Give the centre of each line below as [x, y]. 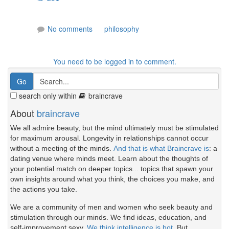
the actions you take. [44, 189]
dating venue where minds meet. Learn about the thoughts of [109, 158]
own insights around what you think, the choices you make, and [112, 179]
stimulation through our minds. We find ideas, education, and [108, 217]
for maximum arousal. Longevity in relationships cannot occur [109, 138]
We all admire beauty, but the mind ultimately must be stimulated [114, 128]
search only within [48, 95]
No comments [70, 28]
